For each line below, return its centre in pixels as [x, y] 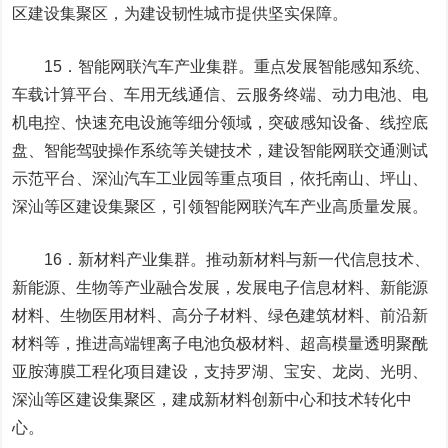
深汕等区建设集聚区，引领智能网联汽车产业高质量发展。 [220, 206]
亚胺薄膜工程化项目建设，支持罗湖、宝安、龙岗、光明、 [220, 371]
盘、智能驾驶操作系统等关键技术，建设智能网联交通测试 [220, 150]
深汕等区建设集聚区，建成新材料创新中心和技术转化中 [212, 399]
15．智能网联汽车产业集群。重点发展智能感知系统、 [221, 66]
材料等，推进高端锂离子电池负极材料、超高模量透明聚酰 [220, 343]
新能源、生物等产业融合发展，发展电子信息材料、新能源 [220, 287]
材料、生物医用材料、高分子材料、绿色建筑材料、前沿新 [220, 315]
